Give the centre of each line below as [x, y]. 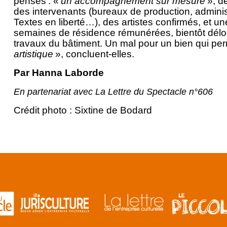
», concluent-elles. [93, 54]
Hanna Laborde [68, 73]
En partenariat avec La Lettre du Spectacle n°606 [113, 92]
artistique [33, 54]
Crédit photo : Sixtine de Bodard [83, 110]
